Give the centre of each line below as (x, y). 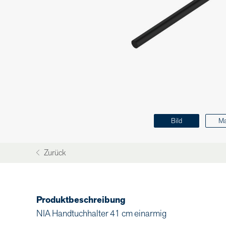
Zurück (54, 153)
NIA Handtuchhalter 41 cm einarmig (101, 214)
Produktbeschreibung (81, 200)
